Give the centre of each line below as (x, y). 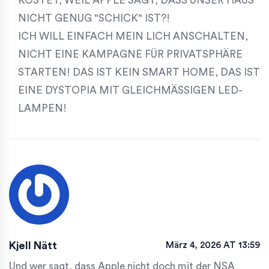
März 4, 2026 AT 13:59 (213, 246)
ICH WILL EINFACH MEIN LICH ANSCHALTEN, (133, 37)
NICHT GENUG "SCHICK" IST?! (94, 19)
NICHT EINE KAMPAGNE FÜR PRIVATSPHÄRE (130, 55)
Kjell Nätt (33, 246)
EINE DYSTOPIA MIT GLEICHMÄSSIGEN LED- (130, 91)
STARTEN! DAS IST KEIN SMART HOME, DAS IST (139, 73)
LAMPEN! (42, 109)
